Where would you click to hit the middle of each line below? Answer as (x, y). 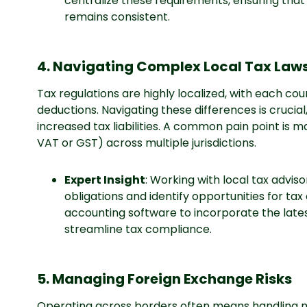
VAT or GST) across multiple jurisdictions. (146, 143)
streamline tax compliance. (138, 229)
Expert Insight (105, 180)
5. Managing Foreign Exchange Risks (164, 279)
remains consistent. (117, 17)
